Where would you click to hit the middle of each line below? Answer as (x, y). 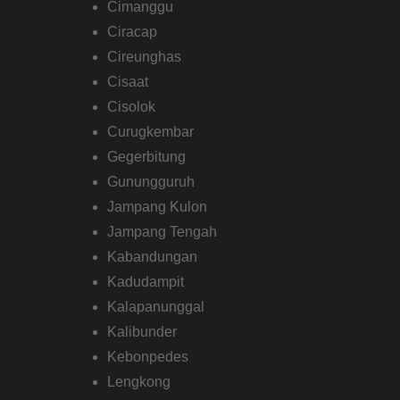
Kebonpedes (148, 356)
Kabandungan (153, 256)
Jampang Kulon (158, 206)
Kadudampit (146, 281)
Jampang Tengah (162, 231)
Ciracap (133, 31)
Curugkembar (151, 131)
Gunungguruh (151, 181)
